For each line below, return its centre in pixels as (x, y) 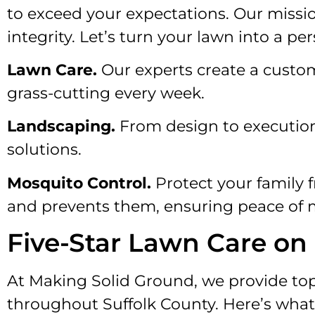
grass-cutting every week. (106, 93)
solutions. (44, 150)
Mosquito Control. (81, 183)
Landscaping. (63, 127)
